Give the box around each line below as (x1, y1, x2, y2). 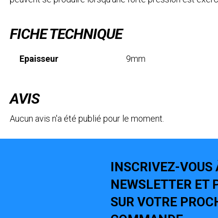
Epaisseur (19, 54, 58, 64)
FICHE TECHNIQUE (10, 25, 122, 43)
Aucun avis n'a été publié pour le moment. (10, 113, 164, 124)
